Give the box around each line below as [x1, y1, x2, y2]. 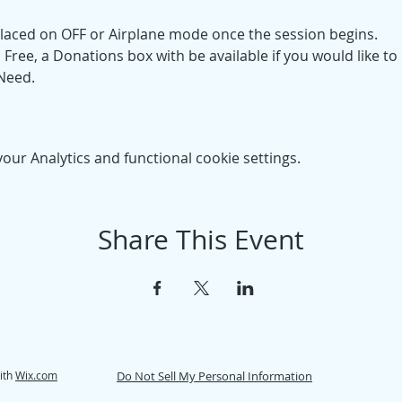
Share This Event [98, 222, 304, 258]
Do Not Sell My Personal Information [117, 368, 312, 384]
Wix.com [15, 368, 57, 382]
